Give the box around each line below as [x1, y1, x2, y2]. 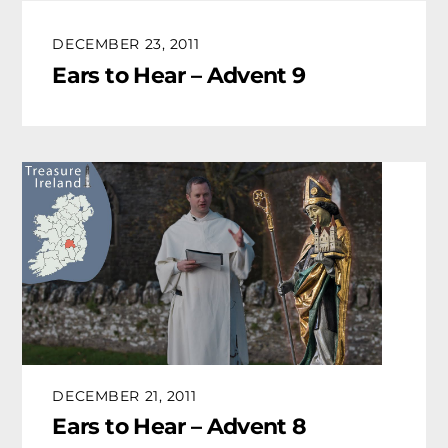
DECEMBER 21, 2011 [52, 386, 197, 405]
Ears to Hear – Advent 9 [52, 61, 306, 88]
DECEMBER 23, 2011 [52, 34, 200, 53]
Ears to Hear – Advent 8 [52, 413, 307, 440]
